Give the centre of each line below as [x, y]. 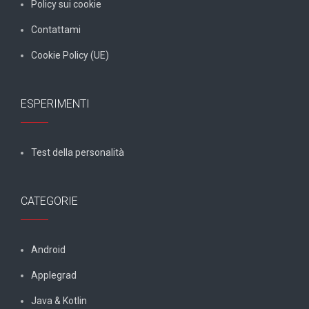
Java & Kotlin [59, 300]
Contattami [56, 29]
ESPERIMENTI [55, 103]
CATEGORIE [49, 201]
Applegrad [54, 275]
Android [48, 249]
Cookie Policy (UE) [70, 55]
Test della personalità [78, 152]
